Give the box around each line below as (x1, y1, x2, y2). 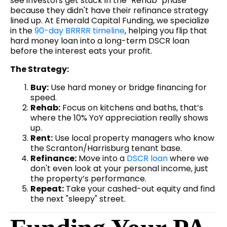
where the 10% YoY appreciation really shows (30, 112, 208, 124)
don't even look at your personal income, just (30, 163, 208, 175)
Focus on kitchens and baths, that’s (60, 102, 203, 114)
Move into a (77, 153, 127, 165)
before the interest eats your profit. (10, 45, 152, 57)
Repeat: (30, 183, 64, 195)
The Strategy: (10, 63, 69, 75)
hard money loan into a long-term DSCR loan (10, 35, 190, 47)
